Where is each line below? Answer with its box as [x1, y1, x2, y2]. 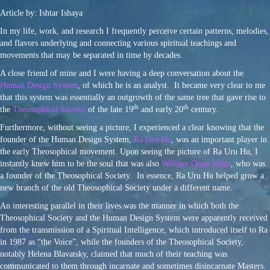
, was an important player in [171, 134, 267, 144]
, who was [231, 159, 265, 168]
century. [189, 104, 218, 114]
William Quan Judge [162, 159, 231, 168]
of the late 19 [86, 104, 133, 114]
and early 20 [139, 104, 183, 114]
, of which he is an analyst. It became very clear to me [78, 80, 265, 90]
